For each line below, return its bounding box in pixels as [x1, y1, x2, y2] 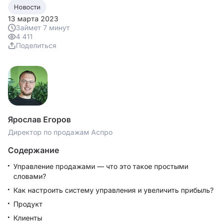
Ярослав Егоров [8, 114, 71, 124]
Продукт [13, 200, 43, 208]
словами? [13, 172, 46, 180]
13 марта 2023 [8, 14, 58, 23]
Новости [14, 3, 41, 11]
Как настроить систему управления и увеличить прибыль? [13, 186, 214, 194]
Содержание [8, 145, 59, 155]
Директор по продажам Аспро [8, 128, 112, 136]
